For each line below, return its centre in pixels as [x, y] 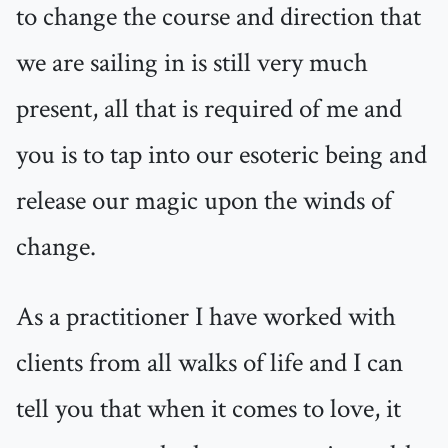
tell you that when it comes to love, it [208, 409]
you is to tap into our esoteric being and [221, 155]
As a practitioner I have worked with [206, 317]
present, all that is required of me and [209, 109]
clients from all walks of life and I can [209, 363]
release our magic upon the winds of [204, 201]
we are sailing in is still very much [192, 63]
